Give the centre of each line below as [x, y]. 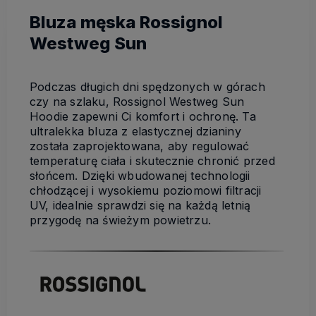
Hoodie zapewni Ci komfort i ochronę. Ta [143, 116]
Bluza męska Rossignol [126, 22]
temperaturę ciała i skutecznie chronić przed [152, 160]
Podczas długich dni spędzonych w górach [147, 86]
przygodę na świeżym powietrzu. [120, 220]
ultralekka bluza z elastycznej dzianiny [135, 131]
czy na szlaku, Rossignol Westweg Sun [137, 101]
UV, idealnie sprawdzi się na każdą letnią [140, 205]
